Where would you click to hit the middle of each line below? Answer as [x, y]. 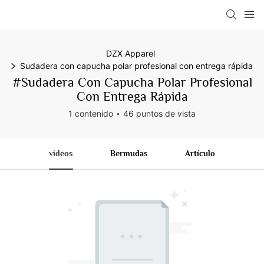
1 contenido [91, 113]
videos [61, 153]
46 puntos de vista [159, 113]
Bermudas [129, 153]
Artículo [200, 153]
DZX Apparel [131, 53]
